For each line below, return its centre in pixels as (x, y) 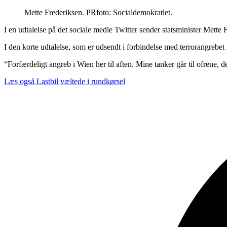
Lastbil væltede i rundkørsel (81, 81)
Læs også (19, 81)
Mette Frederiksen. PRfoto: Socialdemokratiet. (98, 12)
